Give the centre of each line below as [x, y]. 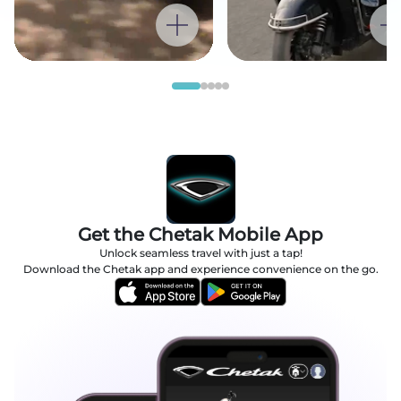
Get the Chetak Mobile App [200, 235]
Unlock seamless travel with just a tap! [200, 253]
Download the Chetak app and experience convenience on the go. [200, 269]
